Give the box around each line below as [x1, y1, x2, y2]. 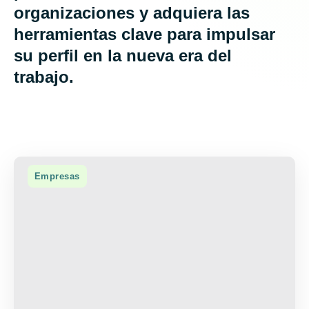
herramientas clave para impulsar [14, 25, 275, 43]
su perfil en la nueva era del [14, 46, 232, 65]
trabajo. [14, 68, 74, 86]
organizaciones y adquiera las [14, 3, 250, 22]
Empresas [34, 171, 80, 181]
